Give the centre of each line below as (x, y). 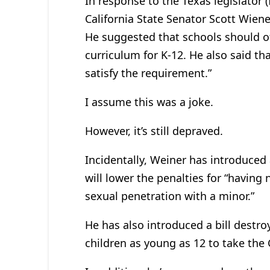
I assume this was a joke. (149, 102)
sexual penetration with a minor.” (169, 196)
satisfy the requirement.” (148, 73)
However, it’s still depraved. (154, 130)
